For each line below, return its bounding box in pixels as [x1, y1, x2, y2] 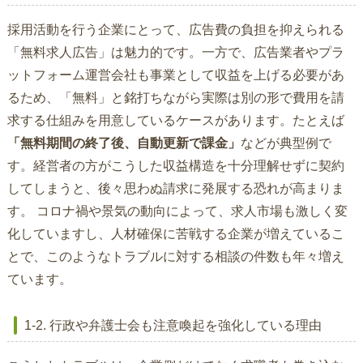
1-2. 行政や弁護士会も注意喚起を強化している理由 [23, 318, 322, 333]
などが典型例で [240, 136, 331, 151]
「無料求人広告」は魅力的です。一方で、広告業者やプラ [6, 45, 344, 60]
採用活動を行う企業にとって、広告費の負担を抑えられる [6, 23, 344, 37]
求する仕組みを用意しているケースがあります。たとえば [6, 113, 344, 128]
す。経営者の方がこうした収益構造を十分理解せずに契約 [6, 159, 344, 173]
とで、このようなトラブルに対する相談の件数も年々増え [6, 250, 344, 264]
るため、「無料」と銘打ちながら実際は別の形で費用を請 [6, 91, 344, 105]
